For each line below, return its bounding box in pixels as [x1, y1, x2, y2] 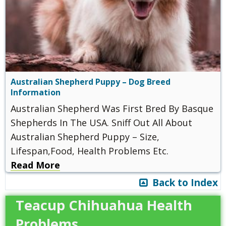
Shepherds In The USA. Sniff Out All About [11, 116, 192, 129]
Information [11, 86, 61, 98]
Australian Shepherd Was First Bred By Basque [11, 102, 213, 115]
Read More [11, 158, 60, 171]
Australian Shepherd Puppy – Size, [11, 130, 159, 143]
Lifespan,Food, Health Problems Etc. [11, 144, 168, 157]
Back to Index [147, 176, 218, 189]
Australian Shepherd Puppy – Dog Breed [11, 76, 171, 87]
